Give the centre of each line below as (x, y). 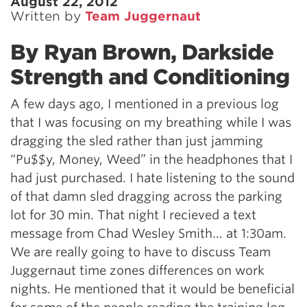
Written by (48, 16)
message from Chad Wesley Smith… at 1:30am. (148, 233)
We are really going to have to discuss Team (140, 252)
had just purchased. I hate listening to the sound (152, 178)
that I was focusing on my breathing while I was (151, 122)
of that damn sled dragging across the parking (146, 196)
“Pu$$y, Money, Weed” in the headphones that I (151, 159)
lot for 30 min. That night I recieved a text (133, 215)
